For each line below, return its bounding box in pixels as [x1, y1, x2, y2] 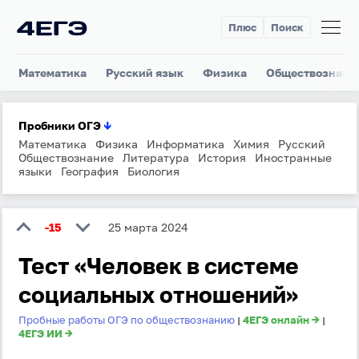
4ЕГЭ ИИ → [18, 327, 73, 340]
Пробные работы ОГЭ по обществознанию [18, 313, 235, 326]
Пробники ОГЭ [18, 119, 103, 132]
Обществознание [18, 151, 114, 164]
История [198, 151, 246, 164]
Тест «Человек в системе [18, 252, 299, 279]
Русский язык [106, 66, 184, 79]
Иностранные [255, 151, 332, 164]
